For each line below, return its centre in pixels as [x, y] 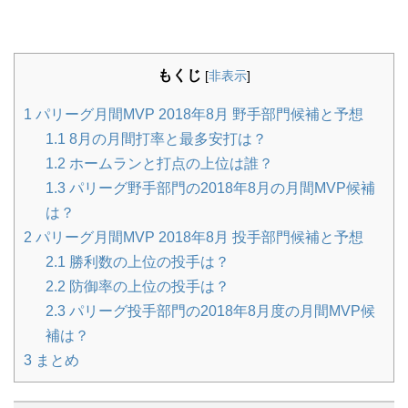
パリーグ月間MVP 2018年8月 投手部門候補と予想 [198, 237]
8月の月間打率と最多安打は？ [166, 138]
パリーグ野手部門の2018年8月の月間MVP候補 [220, 188]
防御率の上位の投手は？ [148, 286]
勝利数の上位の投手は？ [148, 261]
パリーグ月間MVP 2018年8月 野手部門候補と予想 [198, 114]
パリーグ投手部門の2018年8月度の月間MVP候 [220, 311]
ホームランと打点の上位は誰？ [169, 163]
